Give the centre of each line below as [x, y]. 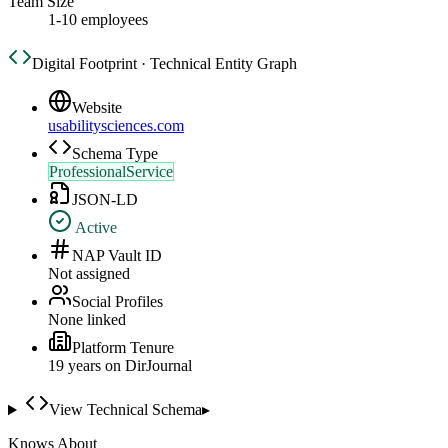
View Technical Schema [125, 410]
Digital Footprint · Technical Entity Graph [164, 64]
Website [97, 108]
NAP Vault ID [117, 256]
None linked [87, 320]
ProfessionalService [111, 172]
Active [94, 228]
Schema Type [115, 154]
